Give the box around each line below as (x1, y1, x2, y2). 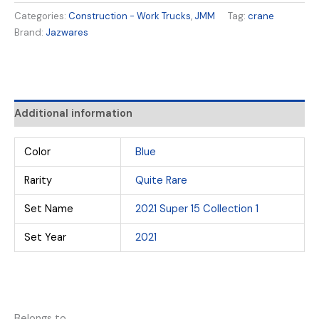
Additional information (14, 106, 132, 120)
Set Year (24, 230, 67, 244)
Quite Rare (135, 173, 187, 187)
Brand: (14, 26, 46, 38)
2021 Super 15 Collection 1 (135, 202, 258, 216)
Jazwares (46, 26, 88, 38)
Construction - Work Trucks (68, 9, 191, 22)
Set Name (24, 202, 74, 216)
